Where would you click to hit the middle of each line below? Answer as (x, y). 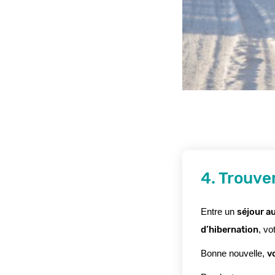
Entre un (219, 211)
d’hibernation (230, 229)
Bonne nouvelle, (234, 253)
